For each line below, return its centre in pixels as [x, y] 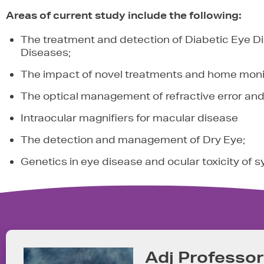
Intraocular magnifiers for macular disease [129, 118]
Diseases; [46, 52]
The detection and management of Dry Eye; [133, 139]
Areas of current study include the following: [124, 15]
